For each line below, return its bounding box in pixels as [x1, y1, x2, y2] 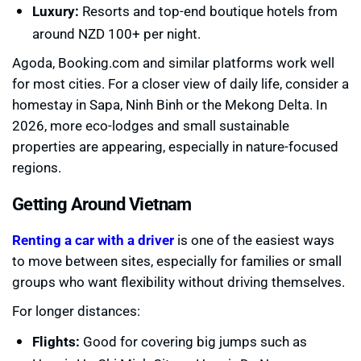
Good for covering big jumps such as [80, 331, 307, 351]
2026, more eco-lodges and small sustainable [12, 115, 289, 135]
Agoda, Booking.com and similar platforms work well [12, 52, 334, 72]
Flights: [32, 331, 80, 351]
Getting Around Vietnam [12, 191, 192, 215]
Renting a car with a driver [12, 230, 174, 249]
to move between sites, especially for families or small [12, 251, 342, 270]
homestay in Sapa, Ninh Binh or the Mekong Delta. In [12, 94, 327, 114]
